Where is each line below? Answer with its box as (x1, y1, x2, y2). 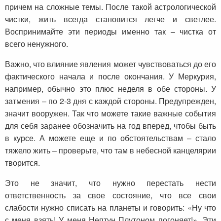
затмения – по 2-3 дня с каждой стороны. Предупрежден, (5, 95, 216, 107)
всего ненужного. (5, 38, 68, 50)
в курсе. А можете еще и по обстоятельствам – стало (5, 132, 216, 144)
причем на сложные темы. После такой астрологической (5, 1, 216, 13)
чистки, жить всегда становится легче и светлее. (5, 13, 216, 25)
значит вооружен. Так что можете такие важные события (5, 108, 216, 119)
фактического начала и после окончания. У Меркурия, (5, 71, 216, 82)
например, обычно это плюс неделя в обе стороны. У (5, 83, 216, 95)
